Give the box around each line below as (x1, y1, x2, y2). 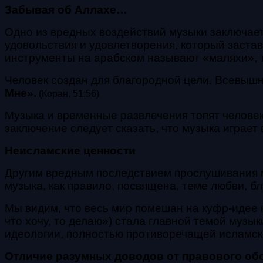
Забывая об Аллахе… (5, 3, 127, 16)
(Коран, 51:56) (36, 88, 99, 99)
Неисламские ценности (5, 144, 136, 157)
